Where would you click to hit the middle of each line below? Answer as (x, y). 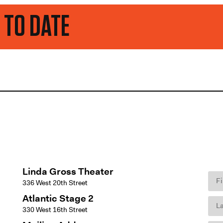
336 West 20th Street (55, 182)
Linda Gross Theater (68, 171)
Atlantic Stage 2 (58, 198)
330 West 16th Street (55, 209)
